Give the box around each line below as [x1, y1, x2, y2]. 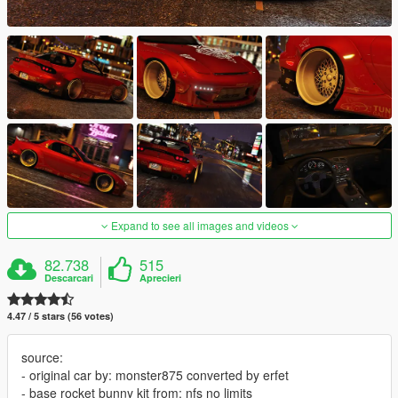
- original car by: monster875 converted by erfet [21, 365, 289, 384]
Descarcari [44, 270, 94, 284]
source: [21, 347, 63, 366]
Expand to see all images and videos [107, 217, 291, 233]
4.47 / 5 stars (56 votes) [7, 308, 114, 322]
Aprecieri [139, 270, 182, 284]
